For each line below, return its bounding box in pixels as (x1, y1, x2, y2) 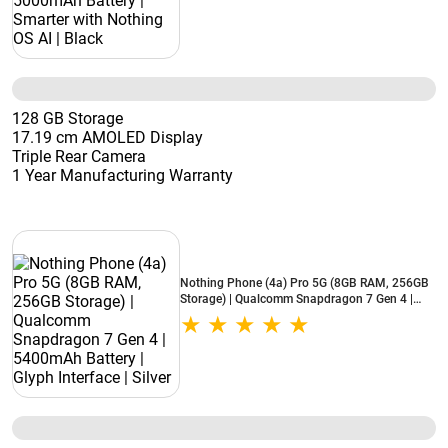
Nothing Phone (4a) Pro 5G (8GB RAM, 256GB (180, 276, 429, 290)
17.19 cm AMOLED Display (12, 128, 203, 147)
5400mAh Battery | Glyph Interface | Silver (180, 308, 403, 322)
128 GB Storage (12, 109, 123, 128)
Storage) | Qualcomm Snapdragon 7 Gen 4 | (180, 292, 413, 306)
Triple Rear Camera (12, 147, 146, 166)
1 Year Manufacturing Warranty (12, 166, 233, 185)
